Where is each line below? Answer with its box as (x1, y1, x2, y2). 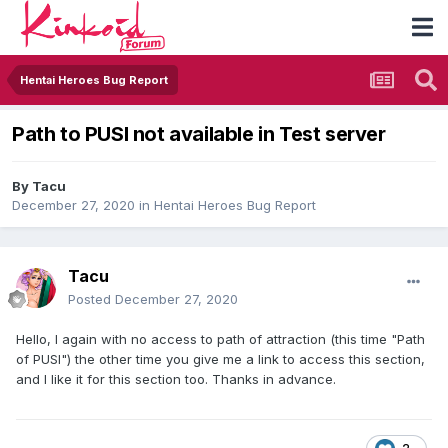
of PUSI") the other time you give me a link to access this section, (16, 351, 425, 368)
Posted (68, 291, 115, 308)
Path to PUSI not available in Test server (12, 122, 386, 147)
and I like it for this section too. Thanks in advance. (16, 371, 336, 388)
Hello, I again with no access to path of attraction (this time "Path (16, 331, 425, 348)
